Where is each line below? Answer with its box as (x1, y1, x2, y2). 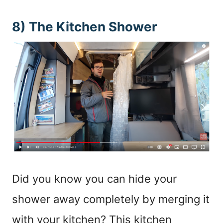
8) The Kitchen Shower (12, 18, 157, 34)
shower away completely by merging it (12, 193, 210, 206)
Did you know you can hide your (12, 172, 177, 186)
